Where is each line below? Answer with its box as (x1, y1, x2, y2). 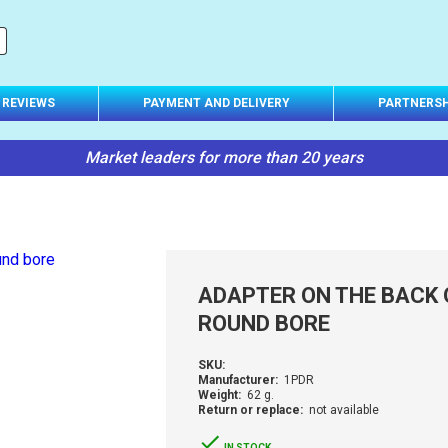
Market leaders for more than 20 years (85, 148, 363, 167)
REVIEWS (2, 95, 56, 110)
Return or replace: (197, 403, 303, 417)
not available (308, 403, 379, 417)
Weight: (197, 388, 241, 402)
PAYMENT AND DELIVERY (142, 95, 290, 110)
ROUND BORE (197, 311, 330, 336)
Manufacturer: (197, 373, 278, 387)
